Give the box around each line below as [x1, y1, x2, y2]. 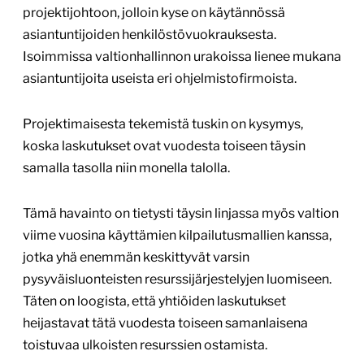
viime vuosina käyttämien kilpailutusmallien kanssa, [23, 227, 331, 244]
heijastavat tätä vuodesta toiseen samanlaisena [23, 315, 308, 331]
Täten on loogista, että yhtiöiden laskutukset [23, 293, 286, 310]
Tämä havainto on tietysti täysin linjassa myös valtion [23, 206, 339, 222]
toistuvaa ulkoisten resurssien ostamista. [23, 337, 267, 353]
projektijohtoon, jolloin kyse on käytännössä [23, 5, 285, 21]
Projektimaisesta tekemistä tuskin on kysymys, [23, 116, 303, 132]
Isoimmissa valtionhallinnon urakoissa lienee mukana [23, 49, 341, 65]
